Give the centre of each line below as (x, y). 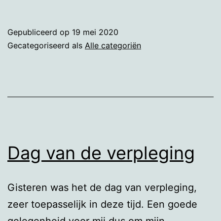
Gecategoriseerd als (46, 45)
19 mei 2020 (95, 32)
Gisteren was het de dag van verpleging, (102, 187)
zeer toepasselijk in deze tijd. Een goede (102, 204)
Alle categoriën (113, 45)
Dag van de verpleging (101, 153)
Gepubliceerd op (40, 32)
